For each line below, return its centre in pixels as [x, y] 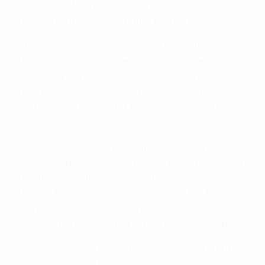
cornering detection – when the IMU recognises [130, 76]
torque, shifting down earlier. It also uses [113, 60]
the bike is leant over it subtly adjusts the [115, 91]
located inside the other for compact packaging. [131, 224]
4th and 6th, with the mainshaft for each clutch [130, 208]
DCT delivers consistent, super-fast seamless [122, 147]
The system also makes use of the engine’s [118, 45]
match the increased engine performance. [118, 20]
